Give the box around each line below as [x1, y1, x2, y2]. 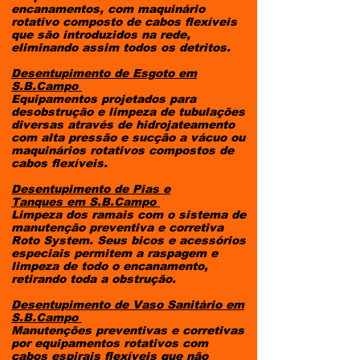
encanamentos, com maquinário [11, 2, 205, 15]
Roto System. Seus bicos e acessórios [11, 234, 246, 247]
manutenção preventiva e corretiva [11, 221, 223, 234]
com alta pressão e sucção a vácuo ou [11, 131, 245, 144]
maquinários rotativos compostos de [11, 144, 234, 157]
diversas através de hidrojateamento [11, 118, 235, 131]
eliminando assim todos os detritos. [11, 41, 231, 54]
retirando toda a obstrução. [11, 272, 176, 285]
